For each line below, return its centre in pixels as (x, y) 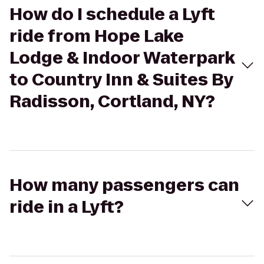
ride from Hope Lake (97, 36)
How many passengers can (124, 185)
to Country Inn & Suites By (121, 80)
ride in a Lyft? (67, 207)
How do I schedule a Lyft (112, 14)
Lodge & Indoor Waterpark (122, 58)
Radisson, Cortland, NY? (112, 102)
